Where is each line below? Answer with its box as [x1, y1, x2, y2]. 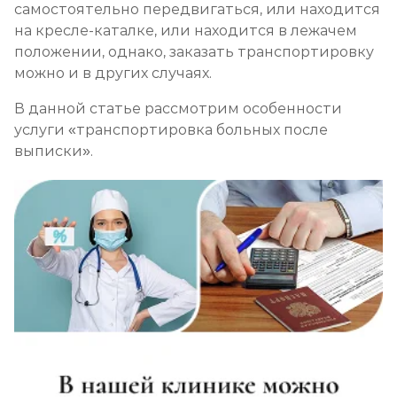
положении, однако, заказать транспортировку [14, 43, 374, 60]
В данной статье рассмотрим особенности [14, 100, 342, 117]
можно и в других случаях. [14, 65, 215, 82]
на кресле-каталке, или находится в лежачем [14, 22, 357, 39]
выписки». [14, 143, 97, 160]
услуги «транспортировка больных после [14, 121, 328, 138]
